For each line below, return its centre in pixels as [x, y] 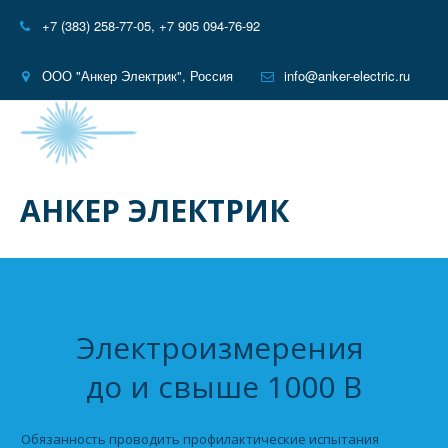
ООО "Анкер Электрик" [112, 75]
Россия [211, 75]
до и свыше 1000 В [224, 386]
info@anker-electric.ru [347, 75]
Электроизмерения [224, 347]
